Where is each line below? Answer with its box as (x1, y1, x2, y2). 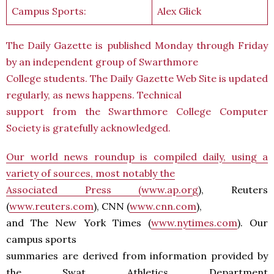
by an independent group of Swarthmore (6, 56, 198, 68)
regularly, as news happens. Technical (6, 89, 182, 101)
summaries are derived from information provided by (6, 250, 268, 262)
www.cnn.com (130, 200, 196, 212)
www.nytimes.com (150, 217, 237, 229)
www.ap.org (141, 183, 199, 196)
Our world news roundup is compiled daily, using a (6, 150, 268, 163)
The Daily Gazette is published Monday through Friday (6, 39, 268, 51)
